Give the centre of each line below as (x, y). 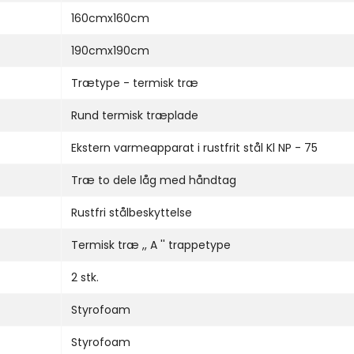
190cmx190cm (110, 50)
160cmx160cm (110, 18)
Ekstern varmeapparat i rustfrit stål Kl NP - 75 (194, 147)
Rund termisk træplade (135, 115)
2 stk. (85, 277)
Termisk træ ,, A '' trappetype (151, 245)
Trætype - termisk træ (135, 83)
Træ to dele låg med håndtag (154, 180)
